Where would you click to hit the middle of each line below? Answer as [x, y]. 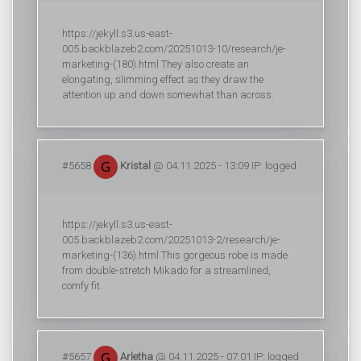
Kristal [134, 165]
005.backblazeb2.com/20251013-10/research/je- [174, 49]
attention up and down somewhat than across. [168, 95]
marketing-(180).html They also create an [156, 64]
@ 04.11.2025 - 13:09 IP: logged [224, 165]
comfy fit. [82, 286]
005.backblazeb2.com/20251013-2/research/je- [171, 240]
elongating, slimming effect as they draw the [163, 79]
